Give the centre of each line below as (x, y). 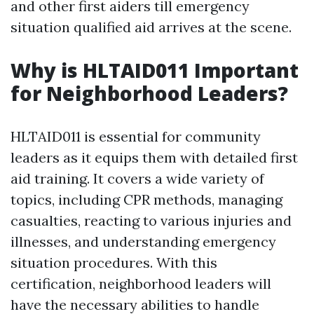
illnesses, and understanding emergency (143, 241)
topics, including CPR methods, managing (146, 199)
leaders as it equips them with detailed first (154, 157)
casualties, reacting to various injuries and (151, 220)
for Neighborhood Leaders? (149, 93)
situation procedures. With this (114, 262)
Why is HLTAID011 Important (155, 70)
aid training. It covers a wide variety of (137, 178)
